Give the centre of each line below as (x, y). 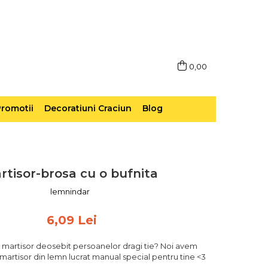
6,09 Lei (72, 220)
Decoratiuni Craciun (88, 108)
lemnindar (70, 191)
